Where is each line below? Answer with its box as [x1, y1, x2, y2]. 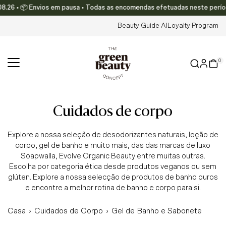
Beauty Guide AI [118, 22, 167, 29]
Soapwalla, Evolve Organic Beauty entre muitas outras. [20, 152, 205, 160]
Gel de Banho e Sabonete [111, 207, 202, 215]
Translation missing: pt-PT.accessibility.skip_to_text [10, 9, 168, 16]
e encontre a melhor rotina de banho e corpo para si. [25, 184, 201, 192]
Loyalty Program [167, 22, 218, 29]
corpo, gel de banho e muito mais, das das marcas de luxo [15, 142, 211, 150]
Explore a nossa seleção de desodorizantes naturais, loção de [7, 131, 218, 139]
